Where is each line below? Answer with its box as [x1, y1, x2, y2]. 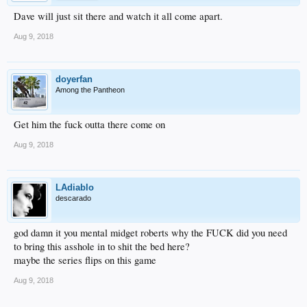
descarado [56, 193, 91, 202]
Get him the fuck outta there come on [14, 117, 165, 131]
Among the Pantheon [56, 85, 125, 94]
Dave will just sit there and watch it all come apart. [14, 9, 223, 23]
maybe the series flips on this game [14, 253, 156, 267]
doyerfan [56, 73, 93, 84]
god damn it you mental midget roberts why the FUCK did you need [14, 225, 287, 239]
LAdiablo [56, 182, 94, 193]
